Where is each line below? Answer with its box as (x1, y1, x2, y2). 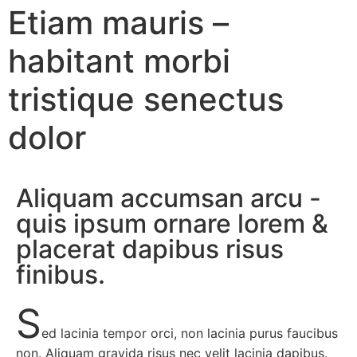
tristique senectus (8, 79, 284, 119)
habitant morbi (8, 41, 230, 80)
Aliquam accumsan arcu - (16, 182, 321, 214)
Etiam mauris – (8, 2, 229, 42)
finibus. (16, 258, 105, 290)
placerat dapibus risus (16, 233, 284, 265)
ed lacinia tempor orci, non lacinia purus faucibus (41, 324, 338, 341)
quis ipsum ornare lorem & (16, 207, 328, 239)
